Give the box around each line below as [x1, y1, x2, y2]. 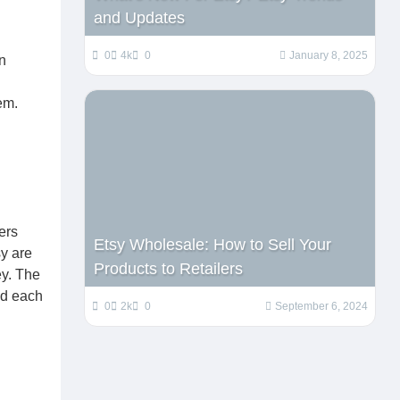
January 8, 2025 [289, 49, 369, 62]
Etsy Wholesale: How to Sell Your [94, 236, 332, 254]
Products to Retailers [94, 260, 244, 278]
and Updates [94, 9, 186, 27]
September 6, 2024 [275, 300, 369, 312]
